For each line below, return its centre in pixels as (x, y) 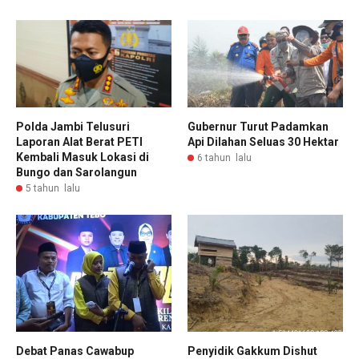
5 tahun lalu (53, 189)
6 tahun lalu (224, 158)
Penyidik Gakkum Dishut (252, 351)
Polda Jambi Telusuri (73, 127)
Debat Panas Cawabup (75, 351)
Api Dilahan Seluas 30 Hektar (263, 142)
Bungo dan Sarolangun (77, 173)
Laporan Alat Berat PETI (79, 142)
